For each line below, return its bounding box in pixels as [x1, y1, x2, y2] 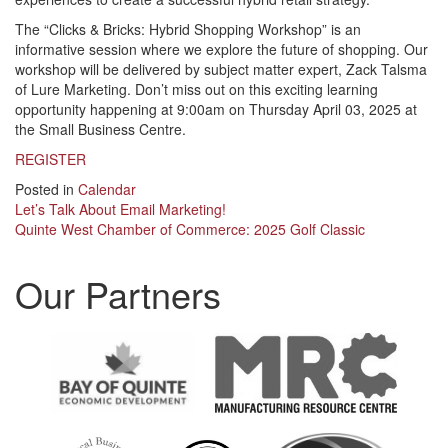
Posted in [15, 179, 78, 200]
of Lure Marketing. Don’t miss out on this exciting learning [15, 79, 378, 100]
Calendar [78, 179, 136, 200]
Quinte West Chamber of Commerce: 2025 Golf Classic [15, 219, 365, 240]
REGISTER [15, 149, 86, 170]
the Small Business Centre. [15, 119, 186, 140]
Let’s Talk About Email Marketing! [15, 199, 226, 220]
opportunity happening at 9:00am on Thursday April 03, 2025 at [15, 99, 417, 120]
